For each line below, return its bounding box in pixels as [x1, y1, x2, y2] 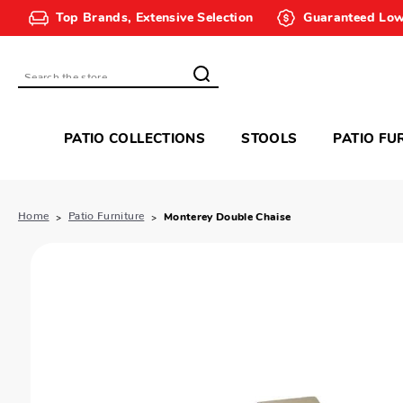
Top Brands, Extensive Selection [55, 11, 254, 25]
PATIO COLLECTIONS [63, 133, 206, 148]
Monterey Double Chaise [163, 212, 291, 223]
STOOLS [241, 133, 298, 148]
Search [24, 75, 67, 89]
